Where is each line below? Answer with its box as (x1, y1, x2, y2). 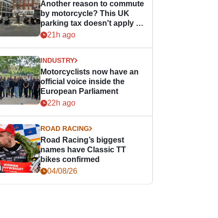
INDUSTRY (40, 56, 75, 64)
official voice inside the (40, 77, 125, 86)
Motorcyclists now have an (40, 68, 139, 76)
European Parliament (40, 87, 119, 95)
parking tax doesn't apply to (40, 19, 144, 27)
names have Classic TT (40, 145, 127, 154)
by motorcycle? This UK (40, 9, 130, 18)
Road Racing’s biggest (40, 136, 125, 144)
